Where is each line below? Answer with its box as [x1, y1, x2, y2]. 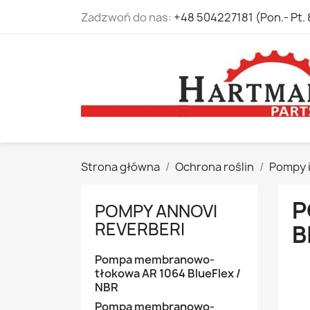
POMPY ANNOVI [95, 199, 217, 223]
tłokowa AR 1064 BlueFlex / [95, 266, 241, 281]
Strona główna [81, 159, 160, 174]
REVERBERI [95, 217, 185, 241]
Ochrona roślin [175, 159, 254, 174]
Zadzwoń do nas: [81, 10, 174, 25]
